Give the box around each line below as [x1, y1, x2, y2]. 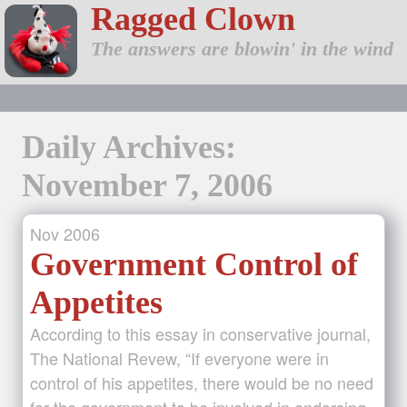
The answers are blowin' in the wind [91, 38, 393, 60]
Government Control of [30, 246, 358, 283]
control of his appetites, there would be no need [30, 371, 373, 394]
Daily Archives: [22, 129, 236, 165]
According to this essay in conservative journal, [30, 322, 371, 345]
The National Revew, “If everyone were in [30, 346, 329, 370]
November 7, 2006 [22, 167, 273, 203]
